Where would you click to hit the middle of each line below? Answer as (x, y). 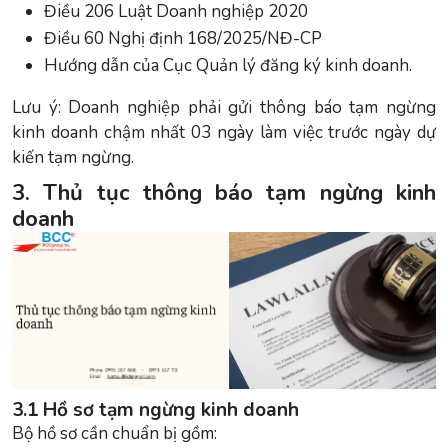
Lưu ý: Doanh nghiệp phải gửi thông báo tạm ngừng (224, 107)
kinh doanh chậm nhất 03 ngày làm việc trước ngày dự (224, 132)
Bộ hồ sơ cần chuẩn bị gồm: (114, 433)
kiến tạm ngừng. (73, 157)
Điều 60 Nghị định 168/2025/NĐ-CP (183, 38)
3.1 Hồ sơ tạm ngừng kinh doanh (155, 409)
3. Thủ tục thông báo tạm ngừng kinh (224, 192)
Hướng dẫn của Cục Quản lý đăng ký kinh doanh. (228, 65)
